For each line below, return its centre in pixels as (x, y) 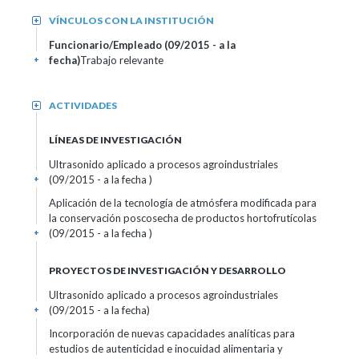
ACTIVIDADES (83, 105)
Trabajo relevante (122, 60)
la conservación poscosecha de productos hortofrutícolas (183, 218)
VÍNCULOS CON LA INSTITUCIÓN (131, 20)
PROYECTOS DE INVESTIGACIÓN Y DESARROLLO (167, 270)
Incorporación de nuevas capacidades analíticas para (172, 333)
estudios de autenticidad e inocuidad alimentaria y (166, 349)
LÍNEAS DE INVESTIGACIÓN (115, 140)
